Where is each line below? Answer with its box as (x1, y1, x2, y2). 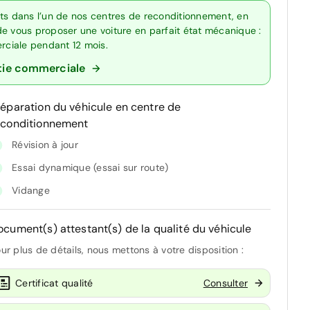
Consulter (203, 276, 248, 289)
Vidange (12, 184, 50, 197)
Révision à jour (12, 138, 78, 152)
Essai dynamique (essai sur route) (12, 161, 169, 174)
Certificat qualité (15, 276, 93, 289)
